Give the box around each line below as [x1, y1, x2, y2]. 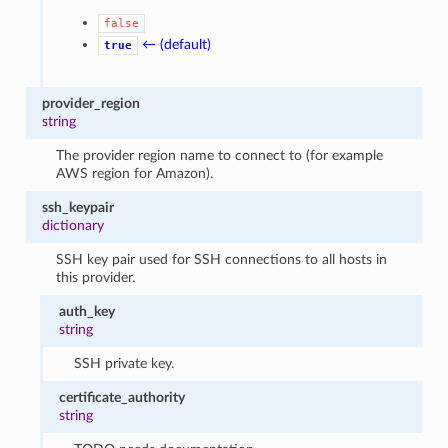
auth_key [59, 303, 116, 319]
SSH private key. [73, 355, 174, 371]
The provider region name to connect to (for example [56, 147, 384, 163]
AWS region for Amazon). [56, 165, 214, 181]
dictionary [41, 217, 104, 233]
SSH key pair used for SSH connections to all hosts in [56, 251, 388, 267]
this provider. [56, 269, 136, 285]
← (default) [141, 36, 211, 52]
